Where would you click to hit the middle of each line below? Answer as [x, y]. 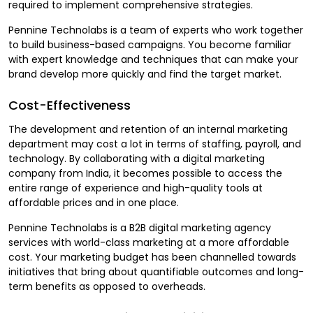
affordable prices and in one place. [94, 202]
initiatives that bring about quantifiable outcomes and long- [156, 271]
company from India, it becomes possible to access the [145, 173]
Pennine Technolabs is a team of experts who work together [156, 30]
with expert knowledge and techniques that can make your [153, 59]
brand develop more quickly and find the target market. [145, 74]
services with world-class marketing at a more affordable [149, 242]
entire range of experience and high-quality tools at [136, 188]
